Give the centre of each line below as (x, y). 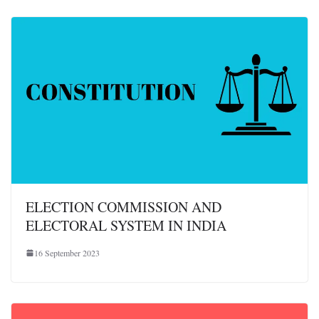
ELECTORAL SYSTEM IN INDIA (126, 225)
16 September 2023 (67, 252)
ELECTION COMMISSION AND (124, 206)
